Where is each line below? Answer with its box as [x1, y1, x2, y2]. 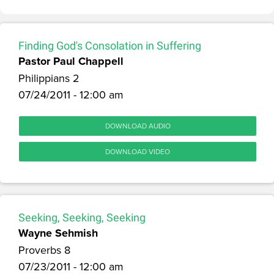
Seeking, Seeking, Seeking [18, 210, 146, 224]
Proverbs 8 [18, 242, 70, 257]
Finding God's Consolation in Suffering [18, 39, 201, 52]
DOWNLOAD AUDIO [105, 120, 171, 131]
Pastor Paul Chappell [18, 53, 124, 69]
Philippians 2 [18, 70, 80, 86]
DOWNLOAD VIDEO [105, 146, 170, 157]
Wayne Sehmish [18, 224, 98, 241]
